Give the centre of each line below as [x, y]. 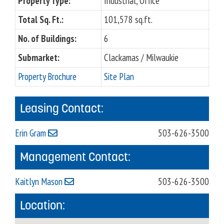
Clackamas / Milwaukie [141, 58]
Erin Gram [31, 133]
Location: [42, 206]
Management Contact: [75, 157]
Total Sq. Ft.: [41, 20]
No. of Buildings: [47, 39]
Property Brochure [47, 77]
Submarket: [39, 58]
